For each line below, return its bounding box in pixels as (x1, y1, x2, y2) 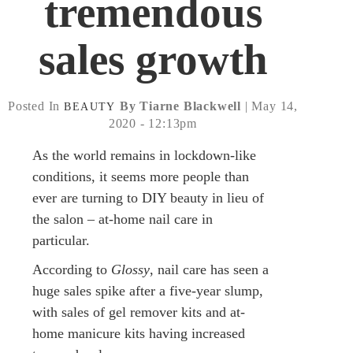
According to (32, 261, 111, 277)
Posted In (8, 98, 61, 113)
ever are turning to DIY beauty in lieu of (32, 189, 264, 206)
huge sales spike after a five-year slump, (32, 282, 263, 299)
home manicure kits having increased (32, 325, 245, 341)
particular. (32, 232, 90, 248)
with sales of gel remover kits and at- (32, 303, 245, 320)
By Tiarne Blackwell (119, 98, 241, 113)
